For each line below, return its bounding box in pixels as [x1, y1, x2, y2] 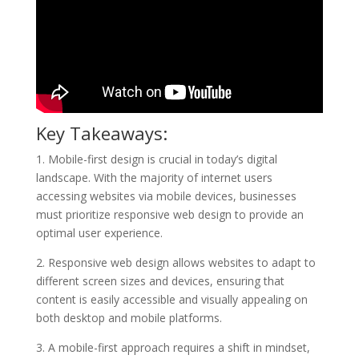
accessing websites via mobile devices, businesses [35, 188, 296, 204]
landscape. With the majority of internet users [35, 169, 272, 185]
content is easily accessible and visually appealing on [35, 291, 308, 307]
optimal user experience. [35, 224, 163, 240]
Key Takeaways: [35, 120, 167, 145]
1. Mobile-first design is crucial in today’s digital [35, 151, 277, 167]
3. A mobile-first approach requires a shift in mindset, [35, 339, 310, 355]
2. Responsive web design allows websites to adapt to [35, 254, 316, 270]
